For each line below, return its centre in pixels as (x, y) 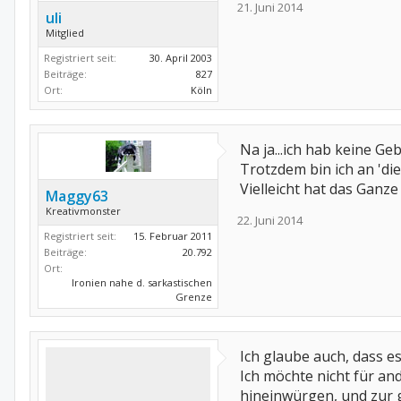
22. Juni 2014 (270, 220)
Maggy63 (77, 196)
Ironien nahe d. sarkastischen (142, 282)
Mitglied (65, 33)
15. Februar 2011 (173, 236)
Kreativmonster (83, 211)
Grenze (194, 297)
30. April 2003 (181, 58)
